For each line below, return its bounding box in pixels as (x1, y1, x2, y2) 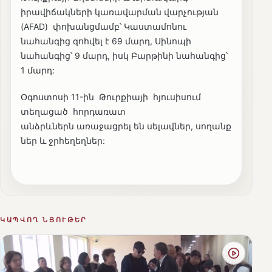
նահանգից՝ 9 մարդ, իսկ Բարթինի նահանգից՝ (21, 50, 228, 61)
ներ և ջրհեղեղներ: (21, 135, 105, 146)
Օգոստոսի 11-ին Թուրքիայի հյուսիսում (21, 92, 203, 103)
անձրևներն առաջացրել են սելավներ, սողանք (21, 121, 231, 132)
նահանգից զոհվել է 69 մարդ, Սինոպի (21, 36, 191, 47)
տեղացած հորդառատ (21, 106, 128, 117)
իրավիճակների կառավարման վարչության (21, 7, 219, 18)
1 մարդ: (21, 65, 55, 76)
